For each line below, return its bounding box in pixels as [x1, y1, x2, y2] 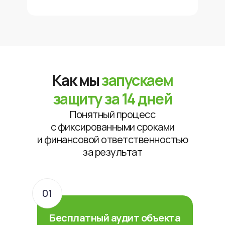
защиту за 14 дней [53, 88, 172, 109]
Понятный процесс [70, 107, 155, 121]
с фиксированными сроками [50, 120, 175, 134]
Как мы [52, 70, 101, 90]
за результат [83, 145, 142, 159]
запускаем [101, 70, 173, 90]
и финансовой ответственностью [37, 133, 188, 146]
